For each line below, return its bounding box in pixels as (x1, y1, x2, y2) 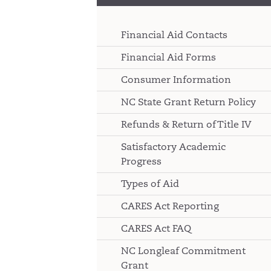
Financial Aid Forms (121, 51, 216, 63)
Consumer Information (121, 74, 231, 85)
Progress (121, 155, 162, 167)
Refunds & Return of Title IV (121, 119, 252, 130)
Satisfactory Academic (121, 141, 226, 152)
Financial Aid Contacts (121, 29, 227, 41)
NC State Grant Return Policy (121, 96, 256, 108)
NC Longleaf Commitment (121, 245, 246, 256)
